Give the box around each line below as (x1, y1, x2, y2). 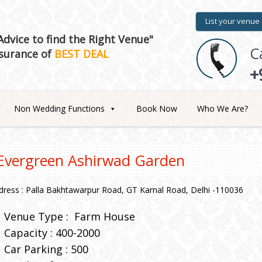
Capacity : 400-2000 (4, 226, 100, 240)
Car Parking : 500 (4, 242, 88, 256)
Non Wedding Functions (14, 103, 105, 114)
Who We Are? (197, 103, 248, 114)
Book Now (136, 103, 177, 114)
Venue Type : (4, 209, 74, 223)
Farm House (74, 209, 135, 223)
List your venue (205, 16, 260, 26)
